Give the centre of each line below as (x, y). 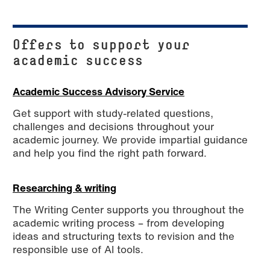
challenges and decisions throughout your (113, 127)
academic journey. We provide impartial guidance (130, 140)
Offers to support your (102, 45)
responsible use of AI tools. (78, 250)
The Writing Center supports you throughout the (128, 210)
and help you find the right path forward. (110, 153)
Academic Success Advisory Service (99, 92)
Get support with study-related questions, (113, 113)
